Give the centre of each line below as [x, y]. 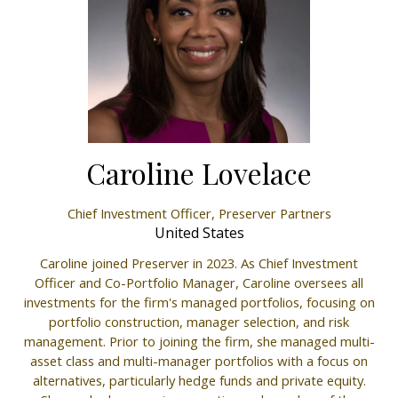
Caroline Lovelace [199, 173]
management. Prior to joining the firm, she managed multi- [199, 342]
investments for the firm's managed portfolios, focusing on [199, 302]
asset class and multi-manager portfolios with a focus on [199, 361]
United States [199, 233]
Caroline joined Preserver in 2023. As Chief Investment [199, 263]
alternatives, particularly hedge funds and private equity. [199, 381]
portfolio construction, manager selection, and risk [199, 322]
